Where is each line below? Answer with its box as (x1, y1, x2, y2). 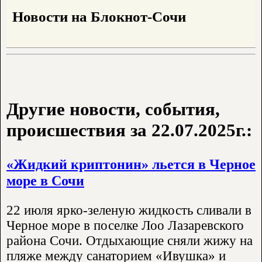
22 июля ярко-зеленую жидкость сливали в (6, 203, 251, 218)
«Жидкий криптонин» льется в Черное (6, 156, 256, 173)
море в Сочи (6, 173, 84, 189)
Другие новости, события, (6, 99, 220, 120)
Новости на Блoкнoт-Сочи (12, 8, 186, 25)
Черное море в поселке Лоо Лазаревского (6, 218, 244, 233)
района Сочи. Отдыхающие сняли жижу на (6, 233, 253, 249)
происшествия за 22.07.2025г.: (6, 120, 252, 141)
